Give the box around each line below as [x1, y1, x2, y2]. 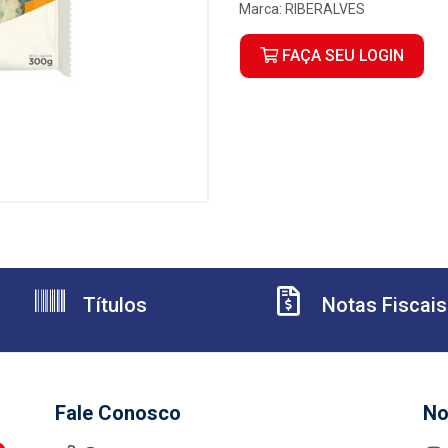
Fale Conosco [54, 401, 181, 425]
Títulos [78, 293, 147, 317]
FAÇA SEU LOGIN [278, 46, 404, 65]
